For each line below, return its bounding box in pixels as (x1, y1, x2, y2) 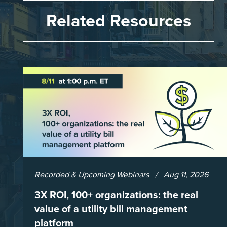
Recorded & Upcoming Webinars (34, 168, 149, 180)
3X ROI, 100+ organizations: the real (34, 186, 198, 202)
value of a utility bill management (34, 201, 187, 216)
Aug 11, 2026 (164, 168, 208, 180)
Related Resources (46, 8, 191, 34)
